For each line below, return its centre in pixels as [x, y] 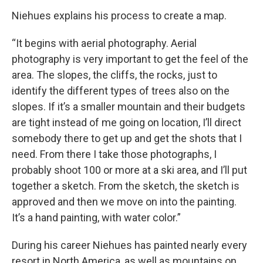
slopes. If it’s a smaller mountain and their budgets [129, 107]
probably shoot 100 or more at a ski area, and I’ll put [129, 170]
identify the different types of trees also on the [121, 91]
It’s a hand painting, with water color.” [96, 218]
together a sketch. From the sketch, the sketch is [126, 186]
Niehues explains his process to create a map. [119, 16]
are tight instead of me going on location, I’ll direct [127, 123]
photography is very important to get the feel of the [130, 59]
